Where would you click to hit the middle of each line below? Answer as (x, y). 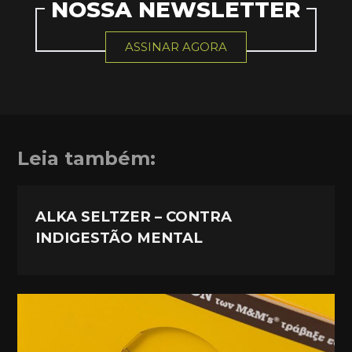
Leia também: (87, 158)
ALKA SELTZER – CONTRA (134, 217)
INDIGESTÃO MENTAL (119, 238)
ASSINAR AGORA (176, 48)
